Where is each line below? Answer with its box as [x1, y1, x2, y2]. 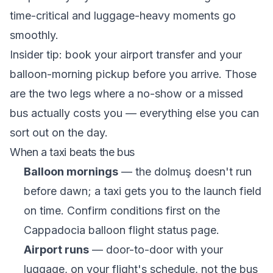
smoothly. [10, 29, 58, 41]
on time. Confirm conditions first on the [23, 204, 220, 217]
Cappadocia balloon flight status [23, 224, 188, 236]
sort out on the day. [10, 126, 108, 139]
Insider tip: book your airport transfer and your [10, 48, 242, 61]
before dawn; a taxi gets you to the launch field [23, 185, 261, 197]
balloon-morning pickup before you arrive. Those [10, 68, 257, 80]
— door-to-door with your [88, 243, 223, 256]
